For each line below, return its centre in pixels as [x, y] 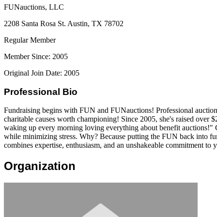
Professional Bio [41, 92]
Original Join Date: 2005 [42, 73]
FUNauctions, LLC [34, 7]
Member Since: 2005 [36, 56]
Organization [40, 166]
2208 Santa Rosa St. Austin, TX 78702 [64, 23]
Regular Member [30, 40]
